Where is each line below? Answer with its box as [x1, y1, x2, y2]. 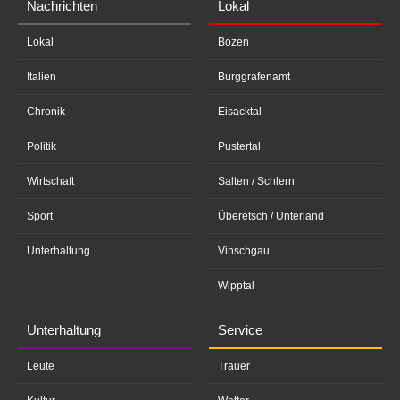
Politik [27, 140, 56, 153]
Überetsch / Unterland [218, 210, 324, 222]
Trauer [218, 360, 250, 372]
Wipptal [218, 279, 254, 292]
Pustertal [218, 140, 261, 153]
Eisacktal [218, 105, 262, 118]
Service [218, 322, 262, 337]
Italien [27, 71, 56, 83]
